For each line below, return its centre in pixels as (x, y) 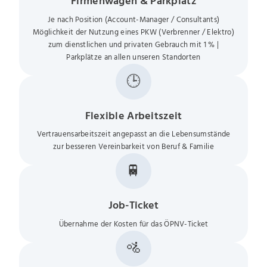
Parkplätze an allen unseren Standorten (133, 57)
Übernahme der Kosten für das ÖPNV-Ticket (133, 224)
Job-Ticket (133, 206)
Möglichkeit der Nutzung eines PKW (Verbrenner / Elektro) (133, 32)
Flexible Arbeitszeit (133, 116)
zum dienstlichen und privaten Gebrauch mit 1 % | (133, 45)
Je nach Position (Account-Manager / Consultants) (133, 20)
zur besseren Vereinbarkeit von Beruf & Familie (133, 147)
